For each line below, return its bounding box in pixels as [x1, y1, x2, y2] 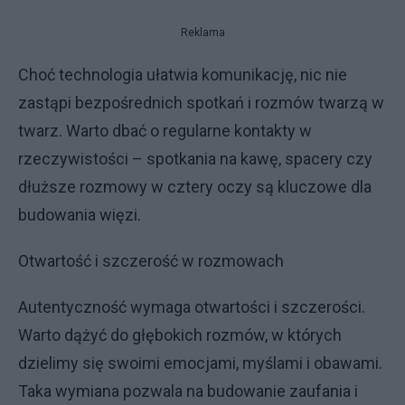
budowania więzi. [18, 204, 141, 224]
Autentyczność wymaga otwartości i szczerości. [18, 297, 365, 316]
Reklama [180, 25, 225, 39]
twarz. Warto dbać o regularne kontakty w [18, 120, 312, 140]
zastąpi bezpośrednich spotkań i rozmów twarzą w [18, 92, 384, 112]
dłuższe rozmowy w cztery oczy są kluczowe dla [18, 176, 372, 196]
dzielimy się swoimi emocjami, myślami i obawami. [18, 353, 382, 372]
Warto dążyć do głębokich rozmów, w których [18, 325, 342, 344]
